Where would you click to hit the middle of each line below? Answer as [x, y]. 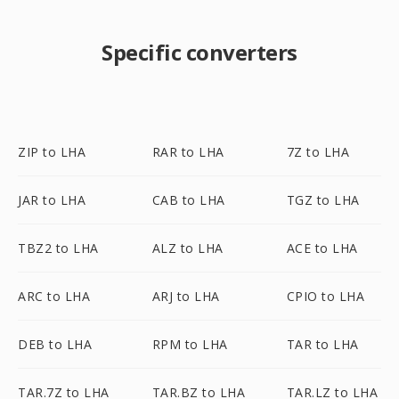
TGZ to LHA [323, 200]
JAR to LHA [52, 200]
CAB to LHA [188, 200]
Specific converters [199, 52]
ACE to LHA [322, 248]
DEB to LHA [55, 344]
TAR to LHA [322, 344]
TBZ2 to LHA [58, 248]
